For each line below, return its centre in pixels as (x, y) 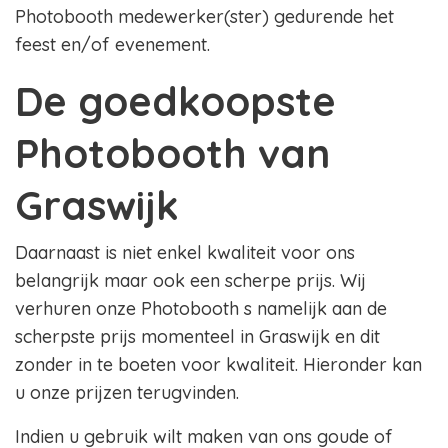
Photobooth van (172, 153)
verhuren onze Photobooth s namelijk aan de (201, 309)
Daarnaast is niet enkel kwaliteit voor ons (185, 253)
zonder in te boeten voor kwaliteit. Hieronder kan (218, 365)
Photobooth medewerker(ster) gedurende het (204, 17)
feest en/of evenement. (112, 45)
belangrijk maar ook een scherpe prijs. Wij (190, 281)
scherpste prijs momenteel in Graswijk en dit (197, 337)
